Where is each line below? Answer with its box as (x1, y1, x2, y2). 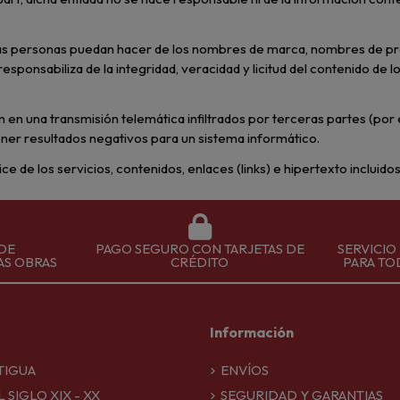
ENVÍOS (221, 362, 270, 379)
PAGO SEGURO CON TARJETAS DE (95, 239, 304, 257)
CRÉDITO (171, 253, 229, 271)
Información (210, 322, 295, 341)
